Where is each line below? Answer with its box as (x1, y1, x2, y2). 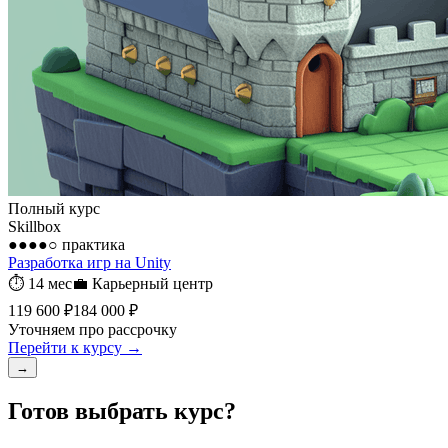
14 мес (28, 274, 72, 292)
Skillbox (8, 217, 61, 235)
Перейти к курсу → (8, 338, 142, 356)
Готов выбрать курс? (8, 397, 236, 424)
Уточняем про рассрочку (8, 320, 177, 338)
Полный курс (8, 199, 100, 217)
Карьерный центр (92, 274, 213, 292)
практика (58, 235, 125, 253)
